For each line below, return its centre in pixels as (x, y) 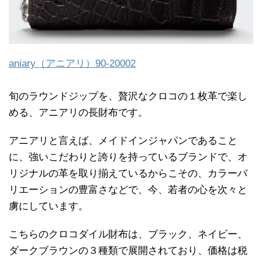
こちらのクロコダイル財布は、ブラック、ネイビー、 (128, 234)
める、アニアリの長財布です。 (78, 112)
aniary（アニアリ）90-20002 (72, 63)
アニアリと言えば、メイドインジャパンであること (123, 140)
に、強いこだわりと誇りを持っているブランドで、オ (128, 157)
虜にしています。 (49, 206)
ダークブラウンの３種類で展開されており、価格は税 (128, 250)
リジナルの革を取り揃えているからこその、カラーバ (128, 173)
